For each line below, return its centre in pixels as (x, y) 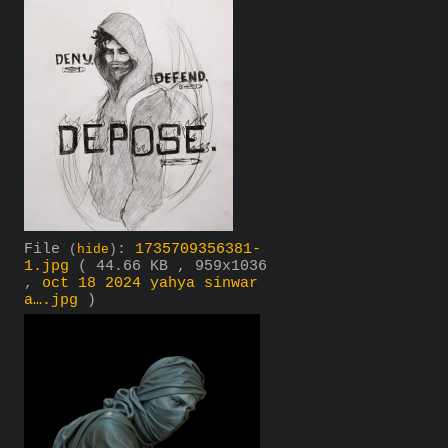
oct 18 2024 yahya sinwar (150, 283)
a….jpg (51, 300)
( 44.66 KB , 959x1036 (172, 266)
